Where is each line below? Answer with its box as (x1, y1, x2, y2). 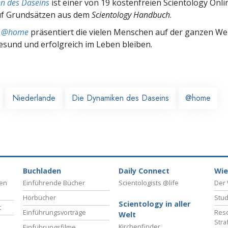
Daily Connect (119, 166, 169, 176)
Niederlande (12, 92, 55, 104)
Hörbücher (23, 193, 56, 203)
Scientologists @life (119, 178, 179, 188)
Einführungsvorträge (23, 208, 86, 217)
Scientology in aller (119, 199, 190, 209)
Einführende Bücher (23, 178, 85, 188)
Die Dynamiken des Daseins (72, 92, 169, 104)
